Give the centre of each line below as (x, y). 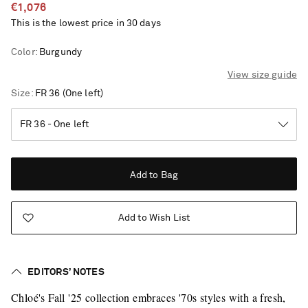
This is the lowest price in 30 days (86, 24)
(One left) (83, 94)
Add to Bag (154, 176)
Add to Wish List (154, 218)
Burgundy (60, 53)
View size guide (262, 75)
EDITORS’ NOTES (66, 273)
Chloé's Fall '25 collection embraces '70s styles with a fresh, (148, 298)
